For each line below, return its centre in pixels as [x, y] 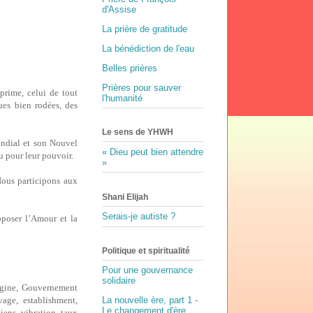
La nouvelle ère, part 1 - [150, 300]
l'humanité [122, 98]
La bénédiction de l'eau [148, 48]
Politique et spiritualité [146, 250]
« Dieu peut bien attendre [153, 152]
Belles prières [130, 68]
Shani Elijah [125, 197]
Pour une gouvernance [147, 270]
